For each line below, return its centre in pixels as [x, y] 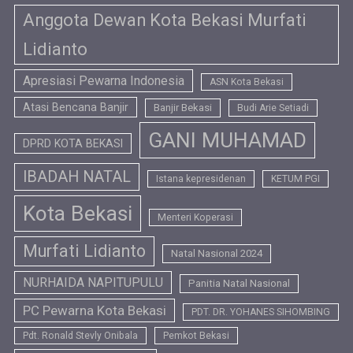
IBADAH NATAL [77, 176]
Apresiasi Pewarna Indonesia [104, 80]
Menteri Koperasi [195, 217]
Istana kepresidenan [201, 178]
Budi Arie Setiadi [273, 108]
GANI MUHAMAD [227, 140]
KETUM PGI [295, 178]
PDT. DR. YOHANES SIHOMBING [261, 312]
